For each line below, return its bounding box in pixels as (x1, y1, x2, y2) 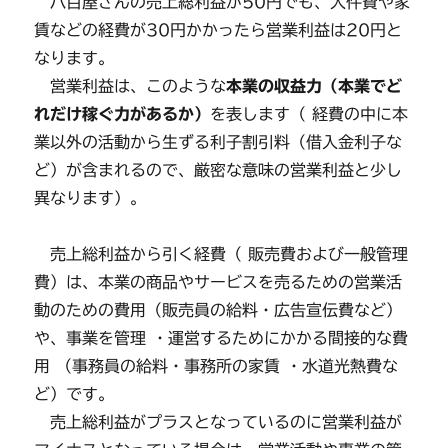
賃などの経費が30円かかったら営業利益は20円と (34, 21, 403, 38)
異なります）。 (34, 189, 147, 206)
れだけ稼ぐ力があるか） (34, 105, 211, 122)
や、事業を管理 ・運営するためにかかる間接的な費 (34, 329, 409, 346)
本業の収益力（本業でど (226, 77, 403, 94)
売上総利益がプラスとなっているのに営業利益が (34, 413, 403, 430)
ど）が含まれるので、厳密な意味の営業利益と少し (34, 161, 403, 178)
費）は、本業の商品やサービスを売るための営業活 (34, 273, 403, 290)
